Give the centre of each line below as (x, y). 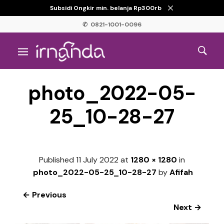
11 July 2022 (97, 159)
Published (57, 159)
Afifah (181, 172)
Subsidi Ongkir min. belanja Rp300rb (106, 8)
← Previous (44, 194)
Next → (187, 207)
